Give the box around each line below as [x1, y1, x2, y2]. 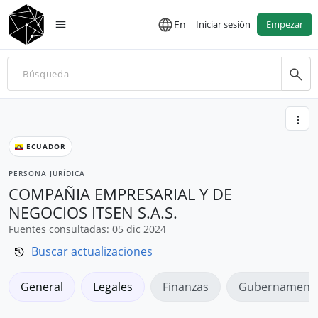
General [21, 278, 63, 295]
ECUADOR [23, 141, 66, 151]
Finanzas [163, 278, 209, 295]
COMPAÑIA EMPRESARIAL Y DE [9, 182, 232, 204]
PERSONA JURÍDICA [9, 168, 85, 178]
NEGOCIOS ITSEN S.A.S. [9, 201, 177, 223]
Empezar [266, 18, 303, 31]
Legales [93, 278, 133, 295]
